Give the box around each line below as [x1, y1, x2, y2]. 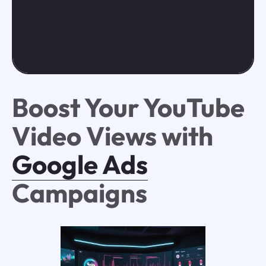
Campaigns [11, 176, 147, 210]
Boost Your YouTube [11, 91, 245, 124]
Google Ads [11, 148, 148, 181]
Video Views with [11, 119, 213, 153]
